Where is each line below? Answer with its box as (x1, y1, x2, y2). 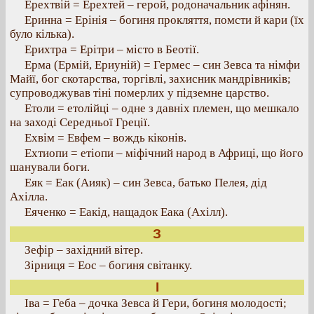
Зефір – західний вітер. (25, 243, 143, 257)
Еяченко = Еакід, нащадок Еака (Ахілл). (25, 205, 228, 219)
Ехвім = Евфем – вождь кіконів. (25, 131, 186, 144)
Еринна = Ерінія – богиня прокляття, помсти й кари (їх (25, 13, 304, 27)
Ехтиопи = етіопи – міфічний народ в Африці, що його (25, 146, 303, 160)
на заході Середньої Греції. (10, 116, 150, 129)
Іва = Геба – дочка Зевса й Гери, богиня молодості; (25, 296, 287, 310)
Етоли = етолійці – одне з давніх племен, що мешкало (25, 102, 299, 115)
